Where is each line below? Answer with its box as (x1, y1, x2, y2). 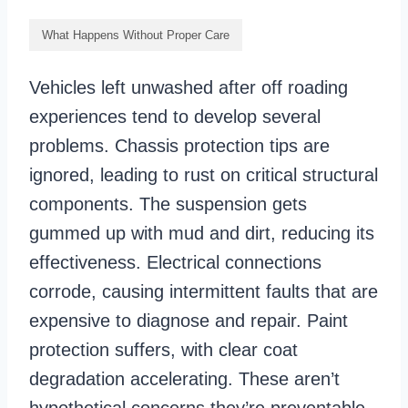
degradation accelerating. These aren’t (29, 369, 340, 390)
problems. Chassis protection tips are (29, 136, 330, 157)
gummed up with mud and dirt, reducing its (29, 223, 374, 244)
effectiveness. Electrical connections (29, 252, 321, 273)
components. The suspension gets (29, 194, 307, 215)
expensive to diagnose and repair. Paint (29, 311, 348, 331)
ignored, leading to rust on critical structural (29, 165, 378, 186)
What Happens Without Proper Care (42, 28, 229, 43)
